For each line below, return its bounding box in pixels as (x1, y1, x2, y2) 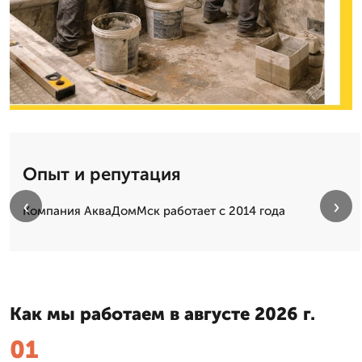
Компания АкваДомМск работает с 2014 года (23, 203, 285, 218)
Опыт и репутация (23, 162, 181, 185)
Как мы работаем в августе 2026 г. (10, 302, 315, 325)
